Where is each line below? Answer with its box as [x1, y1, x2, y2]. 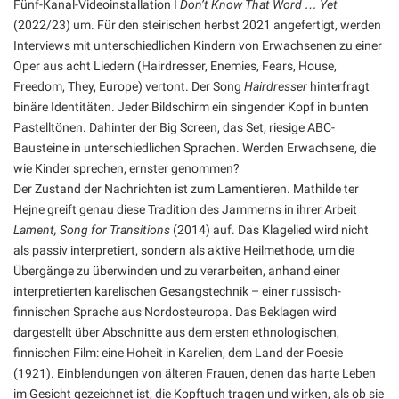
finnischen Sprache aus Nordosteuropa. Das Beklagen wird [13, 305, 337, 319]
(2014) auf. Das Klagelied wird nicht [170, 223, 369, 237]
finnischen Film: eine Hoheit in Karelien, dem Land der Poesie [13, 346, 343, 360]
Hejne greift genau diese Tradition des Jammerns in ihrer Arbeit [13, 202, 357, 216]
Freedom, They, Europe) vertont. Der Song [13, 79, 244, 94]
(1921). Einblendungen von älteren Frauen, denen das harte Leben [13, 366, 376, 380]
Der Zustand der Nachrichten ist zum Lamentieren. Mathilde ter [13, 182, 359, 196]
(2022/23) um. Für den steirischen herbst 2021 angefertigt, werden [13, 18, 381, 32]
